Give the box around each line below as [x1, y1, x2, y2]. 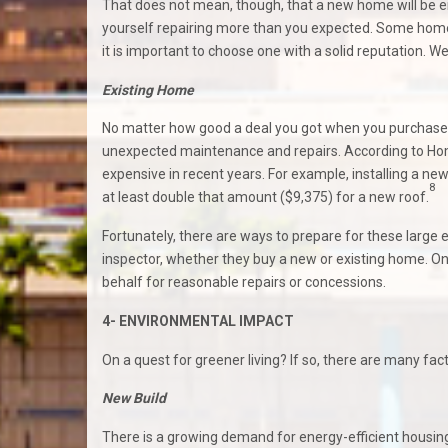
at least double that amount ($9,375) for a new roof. [102, 189, 429, 206]
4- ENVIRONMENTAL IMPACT [102, 312, 294, 329]
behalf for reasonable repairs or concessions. [102, 274, 386, 291]
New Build [102, 390, 166, 407]
